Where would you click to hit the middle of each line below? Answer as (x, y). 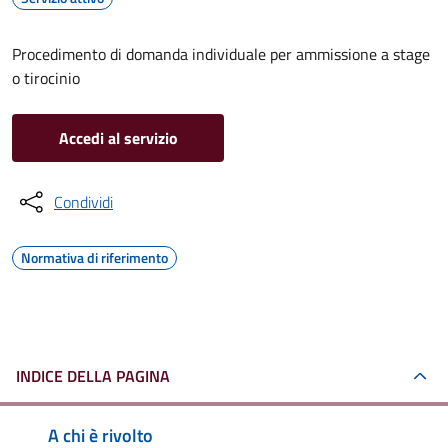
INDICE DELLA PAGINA (93, 376)
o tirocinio (46, 78)
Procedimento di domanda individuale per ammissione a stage (221, 54)
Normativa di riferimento (94, 257)
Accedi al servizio (118, 138)
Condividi (83, 202)
